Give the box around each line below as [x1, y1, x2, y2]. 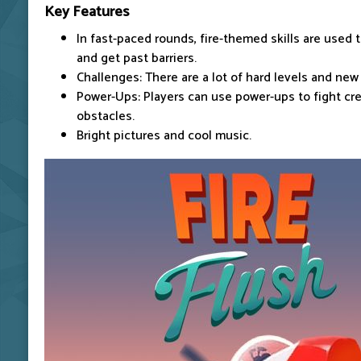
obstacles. [77, 105, 135, 127]
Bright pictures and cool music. [77, 124, 251, 147]
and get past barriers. [77, 47, 197, 69]
